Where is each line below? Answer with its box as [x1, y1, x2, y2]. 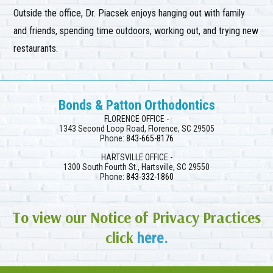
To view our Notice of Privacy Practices [12, 207, 261, 227]
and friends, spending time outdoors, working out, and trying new [13, 25, 259, 37]
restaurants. [13, 43, 58, 55]
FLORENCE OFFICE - [104, 113, 169, 124]
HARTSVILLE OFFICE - [101, 152, 172, 162]
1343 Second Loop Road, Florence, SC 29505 [58, 123, 214, 133]
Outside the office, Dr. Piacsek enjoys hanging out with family [13, 7, 246, 19]
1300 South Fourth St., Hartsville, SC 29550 [63, 161, 210, 172]
